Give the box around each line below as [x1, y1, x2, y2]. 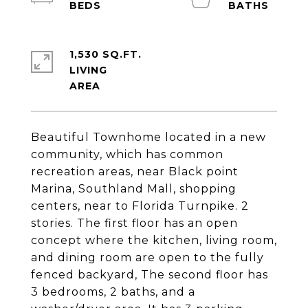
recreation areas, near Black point [31, 165, 239, 178]
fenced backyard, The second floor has [31, 268, 268, 281]
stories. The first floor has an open [31, 217, 238, 230]
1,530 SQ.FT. [69, 48, 142, 60]
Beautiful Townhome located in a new [31, 131, 266, 144]
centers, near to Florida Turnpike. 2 [31, 199, 249, 212]
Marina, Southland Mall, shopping [31, 182, 236, 195]
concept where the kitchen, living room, [31, 234, 277, 247]
